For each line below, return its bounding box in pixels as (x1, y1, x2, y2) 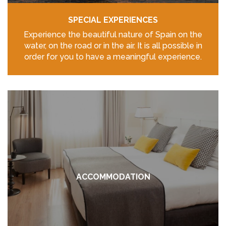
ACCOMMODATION (76, 172, 150, 182)
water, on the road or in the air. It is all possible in (24, 41, 202, 50)
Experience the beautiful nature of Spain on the (24, 30, 202, 39)
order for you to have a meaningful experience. (24, 52, 202, 62)
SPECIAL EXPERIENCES (68, 15, 158, 25)
